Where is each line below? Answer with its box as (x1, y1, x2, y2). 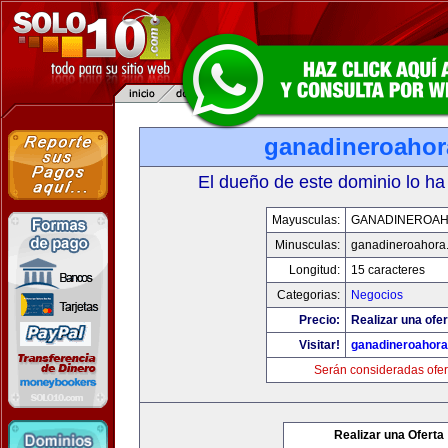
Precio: (299, 313, 340, 327)
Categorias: (277, 288, 340, 302)
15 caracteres (351, 263, 425, 277)
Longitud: (289, 263, 340, 277)
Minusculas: (275, 238, 340, 252)
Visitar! (299, 338, 340, 352)
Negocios (351, 288, 403, 302)
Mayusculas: (272, 213, 340, 227)
